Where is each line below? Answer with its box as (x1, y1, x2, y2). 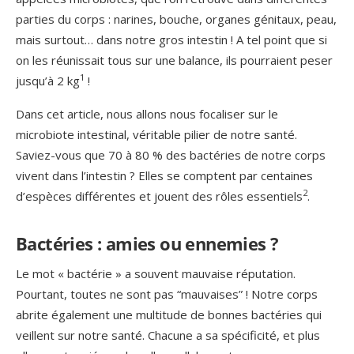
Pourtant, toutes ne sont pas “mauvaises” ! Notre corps (16, 285, 318, 302)
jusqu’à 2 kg (16, 72, 80, 88)
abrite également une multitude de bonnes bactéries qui (16, 306, 322, 322)
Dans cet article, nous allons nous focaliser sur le (16, 105, 278, 122)
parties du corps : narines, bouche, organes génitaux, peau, (16, 10, 337, 27)
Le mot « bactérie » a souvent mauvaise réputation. (16, 265, 296, 281)
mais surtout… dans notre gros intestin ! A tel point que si (16, 31, 327, 47)
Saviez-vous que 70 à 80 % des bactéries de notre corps (16, 146, 326, 163)
